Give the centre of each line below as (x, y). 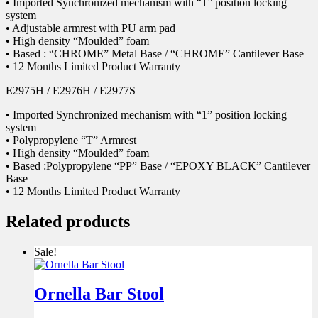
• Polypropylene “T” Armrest (71, 140)
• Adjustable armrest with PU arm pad (91, 28)
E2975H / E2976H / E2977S (71, 90)
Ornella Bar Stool (99, 294)
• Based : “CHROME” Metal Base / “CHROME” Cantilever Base (155, 53)
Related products (68, 221)
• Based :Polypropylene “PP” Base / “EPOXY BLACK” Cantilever (158, 165)
